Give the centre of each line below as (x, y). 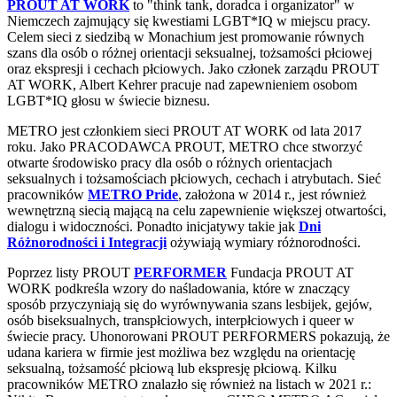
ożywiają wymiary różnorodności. (264, 242)
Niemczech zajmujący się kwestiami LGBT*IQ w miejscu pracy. (189, 20)
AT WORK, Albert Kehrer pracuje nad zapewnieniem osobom (182, 84)
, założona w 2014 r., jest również (272, 194)
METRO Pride (133, 194)
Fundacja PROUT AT (290, 272)
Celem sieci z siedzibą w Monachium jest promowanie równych (186, 36)
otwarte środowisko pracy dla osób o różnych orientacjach (170, 162)
